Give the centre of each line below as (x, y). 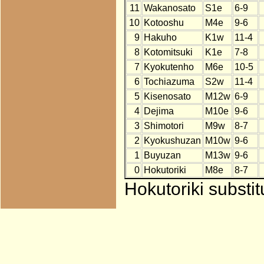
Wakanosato (169, 8)
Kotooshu (164, 23)
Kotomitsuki (168, 52)
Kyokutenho (169, 67)
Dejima (159, 111)
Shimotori (164, 126)
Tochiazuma (169, 82)
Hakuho (160, 38)
